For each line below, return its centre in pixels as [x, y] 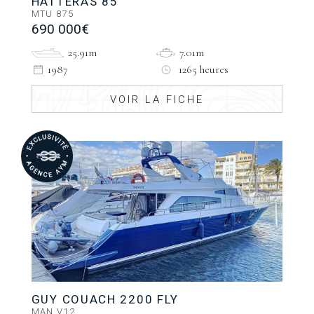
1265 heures [204, 70]
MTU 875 [52, 14]
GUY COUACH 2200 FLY [105, 299]
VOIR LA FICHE [157, 100]
